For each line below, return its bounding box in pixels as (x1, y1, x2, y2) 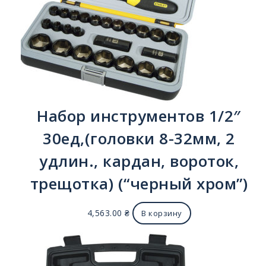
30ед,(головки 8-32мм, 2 (43, 128, 235, 149)
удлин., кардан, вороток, (39, 150, 239, 172)
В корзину (141, 208, 182, 218)
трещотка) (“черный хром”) (30, 173, 248, 194)
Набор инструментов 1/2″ (37, 105, 241, 126)
